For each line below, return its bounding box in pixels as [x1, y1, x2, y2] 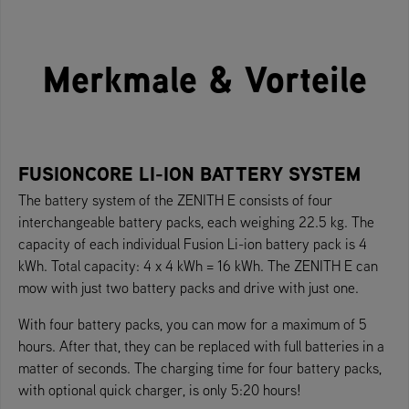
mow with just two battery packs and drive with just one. [18, 278, 359, 297]
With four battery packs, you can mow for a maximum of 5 [18, 314, 367, 333]
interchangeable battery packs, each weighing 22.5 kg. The [18, 212, 374, 231]
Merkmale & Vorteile [42, 52, 367, 104]
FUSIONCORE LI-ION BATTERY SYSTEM [18, 160, 361, 187]
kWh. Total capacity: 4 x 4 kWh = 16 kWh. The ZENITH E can [18, 256, 378, 275]
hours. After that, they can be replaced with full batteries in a [18, 336, 384, 355]
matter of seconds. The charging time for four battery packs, [18, 358, 382, 377]
